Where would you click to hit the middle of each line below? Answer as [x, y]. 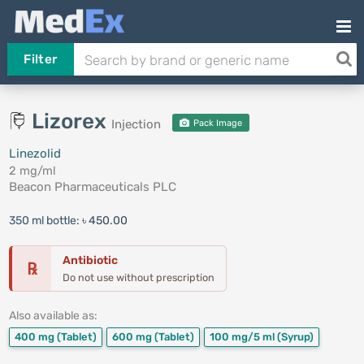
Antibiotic [90, 260]
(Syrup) [295, 337]
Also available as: [53, 316]
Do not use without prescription [138, 277]
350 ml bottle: [45, 221]
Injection [136, 124]
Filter [41, 59]
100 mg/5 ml [243, 337]
